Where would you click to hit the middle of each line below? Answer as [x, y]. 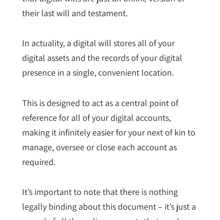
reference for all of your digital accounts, [96, 117]
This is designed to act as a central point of [100, 103]
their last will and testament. [75, 13]
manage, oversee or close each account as [99, 147]
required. [39, 162]
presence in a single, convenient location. [98, 73]
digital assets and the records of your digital [102, 58]
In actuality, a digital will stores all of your [98, 43]
